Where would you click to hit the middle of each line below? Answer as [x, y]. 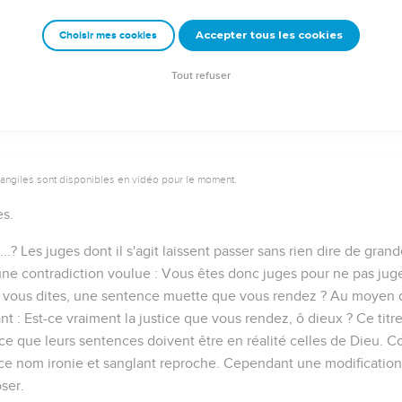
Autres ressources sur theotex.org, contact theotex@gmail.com [201, 52]
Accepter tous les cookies [269, 35]
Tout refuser [201, 76]
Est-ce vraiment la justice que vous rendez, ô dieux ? [188, 318]
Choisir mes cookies [109, 36]
